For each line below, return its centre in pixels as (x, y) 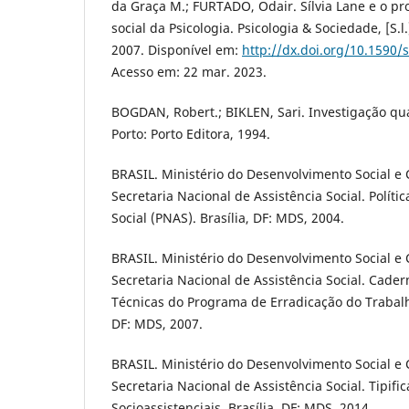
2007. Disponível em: (177, 50)
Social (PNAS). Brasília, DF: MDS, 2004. (228, 218)
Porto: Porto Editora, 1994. (191, 134)
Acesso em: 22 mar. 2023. (189, 72)
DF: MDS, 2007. (157, 324)
